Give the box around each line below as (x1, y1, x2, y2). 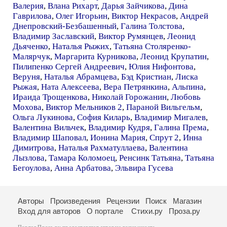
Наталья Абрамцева (44, 71, 117, 82)
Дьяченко (13, 41, 48, 51)
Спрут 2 (149, 132, 179, 142)
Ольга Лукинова (13, 112, 73, 122)
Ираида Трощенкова (13, 92, 88, 102)
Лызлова (13, 153, 45, 163)
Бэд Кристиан (121, 71, 171, 82)
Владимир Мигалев (134, 112, 206, 122)
